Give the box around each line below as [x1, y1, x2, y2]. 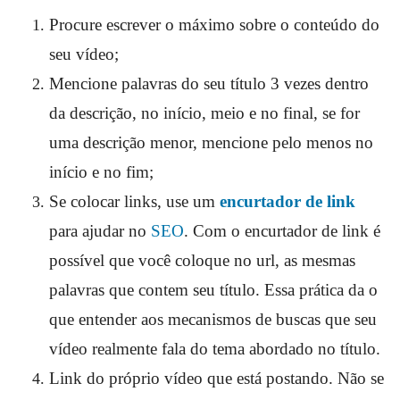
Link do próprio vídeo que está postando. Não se [49, 369, 384, 388]
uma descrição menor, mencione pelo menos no [49, 133, 373, 153]
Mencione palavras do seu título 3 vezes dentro [49, 74, 369, 94]
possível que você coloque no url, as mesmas [49, 251, 355, 271]
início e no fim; [49, 162, 154, 182]
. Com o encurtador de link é [184, 221, 380, 241]
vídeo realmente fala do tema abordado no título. [49, 339, 380, 359]
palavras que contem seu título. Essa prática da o [49, 280, 378, 300]
